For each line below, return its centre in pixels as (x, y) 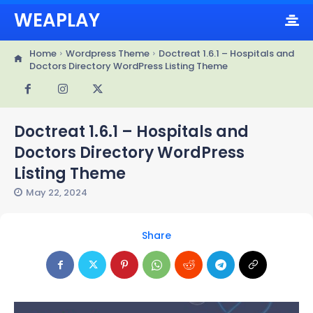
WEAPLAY (57, 20)
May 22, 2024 (57, 192)
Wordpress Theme (108, 53)
